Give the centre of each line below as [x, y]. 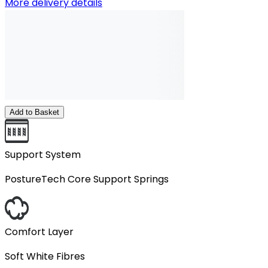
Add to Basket [34, 112]
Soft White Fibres [45, 256]
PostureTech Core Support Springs [87, 179]
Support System [43, 155]
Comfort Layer [39, 232]
